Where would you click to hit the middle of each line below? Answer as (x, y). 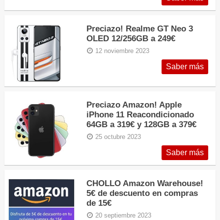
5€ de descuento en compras (142, 193)
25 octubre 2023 (118, 137)
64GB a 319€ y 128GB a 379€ (142, 124)
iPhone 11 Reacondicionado (140, 115)
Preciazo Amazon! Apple (134, 105)
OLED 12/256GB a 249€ (131, 38)
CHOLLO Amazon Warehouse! (145, 183)
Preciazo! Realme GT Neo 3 (140, 28)
